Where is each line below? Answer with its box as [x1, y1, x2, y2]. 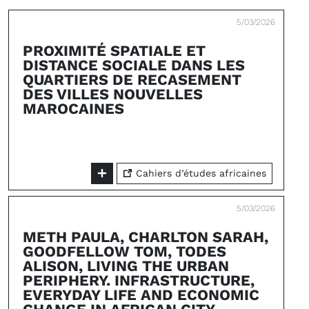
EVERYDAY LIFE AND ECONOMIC [23, 286, 259, 303]
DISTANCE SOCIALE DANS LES [23, 57, 245, 74]
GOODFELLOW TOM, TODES [23, 243, 226, 260]
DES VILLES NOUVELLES [23, 86, 203, 103]
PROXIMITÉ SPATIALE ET [23, 42, 206, 59]
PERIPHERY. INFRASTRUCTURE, [23, 272, 255, 289]
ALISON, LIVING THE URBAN [23, 257, 229, 275]
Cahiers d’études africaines [132, 168, 266, 179]
